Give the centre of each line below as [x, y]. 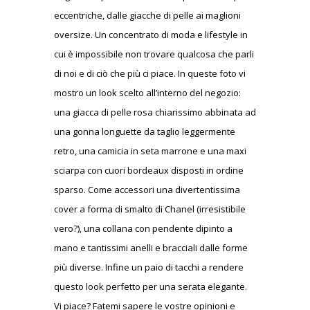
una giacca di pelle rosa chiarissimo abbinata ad [155, 112]
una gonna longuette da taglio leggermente [145, 131]
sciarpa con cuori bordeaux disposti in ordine [149, 170]
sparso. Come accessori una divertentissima [147, 189]
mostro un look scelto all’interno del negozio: [147, 92]
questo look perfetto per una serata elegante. [151, 286]
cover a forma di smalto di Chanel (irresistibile [150, 209]
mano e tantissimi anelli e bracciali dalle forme [151, 247]
